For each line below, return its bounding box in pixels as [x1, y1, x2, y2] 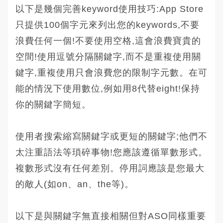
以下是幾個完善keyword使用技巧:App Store [15, 3, 204, 14]
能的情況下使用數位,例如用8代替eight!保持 [15, 83, 200, 94]
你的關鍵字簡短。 [15, 99, 91, 110]
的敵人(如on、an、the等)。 [15, 179, 134, 189]
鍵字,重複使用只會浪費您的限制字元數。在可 [15, 67, 208, 78]
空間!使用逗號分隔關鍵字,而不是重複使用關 [15, 51, 201, 62]
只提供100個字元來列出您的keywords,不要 [15, 19, 200, 30]
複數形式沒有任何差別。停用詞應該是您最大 [15, 163, 205, 173]
